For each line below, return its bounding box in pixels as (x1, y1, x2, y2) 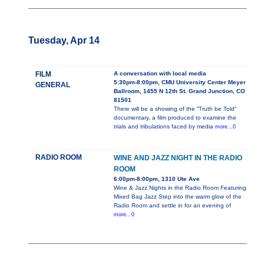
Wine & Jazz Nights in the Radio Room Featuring (114, 184, 246, 192)
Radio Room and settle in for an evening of (114, 202, 231, 209)
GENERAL (35, 81, 70, 90)
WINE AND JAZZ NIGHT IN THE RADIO (114, 154, 242, 163)
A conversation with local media (114, 70, 206, 77)
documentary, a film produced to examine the (114, 114, 236, 121)
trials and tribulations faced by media (114, 123, 215, 130)
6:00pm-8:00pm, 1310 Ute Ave (114, 176, 200, 183)
